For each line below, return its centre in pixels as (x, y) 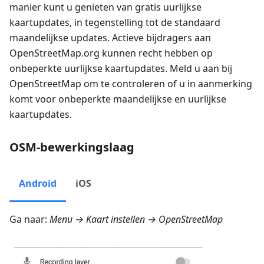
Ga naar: (29, 219)
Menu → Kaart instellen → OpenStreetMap (136, 219)
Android (38, 183)
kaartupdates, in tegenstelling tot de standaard (115, 22)
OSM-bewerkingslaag (72, 147)
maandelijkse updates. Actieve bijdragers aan (110, 37)
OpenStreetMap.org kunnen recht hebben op (111, 53)
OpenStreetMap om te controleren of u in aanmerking (131, 83)
